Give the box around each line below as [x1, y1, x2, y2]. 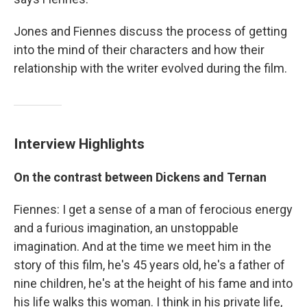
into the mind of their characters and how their [14, 42, 265, 58]
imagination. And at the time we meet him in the [14, 239, 271, 254]
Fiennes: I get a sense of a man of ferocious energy [14, 202, 293, 217]
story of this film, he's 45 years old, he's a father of [14, 258, 285, 273]
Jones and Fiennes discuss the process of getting [14, 24, 287, 39]
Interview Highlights [14, 135, 145, 153]
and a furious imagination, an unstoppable [14, 221, 238, 236]
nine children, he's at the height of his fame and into [14, 276, 293, 291]
